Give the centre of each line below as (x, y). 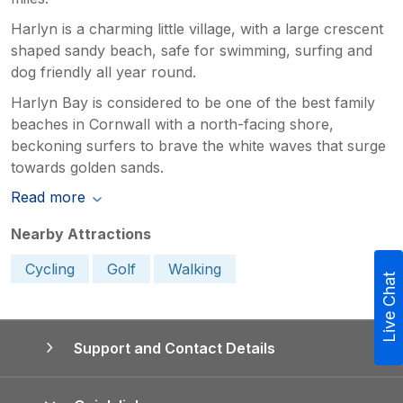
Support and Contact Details (174, 348)
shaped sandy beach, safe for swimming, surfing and (192, 50)
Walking (195, 269)
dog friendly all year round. (103, 72)
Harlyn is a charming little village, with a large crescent (197, 28)
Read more (48, 197)
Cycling (50, 269)
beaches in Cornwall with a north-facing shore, (172, 124)
